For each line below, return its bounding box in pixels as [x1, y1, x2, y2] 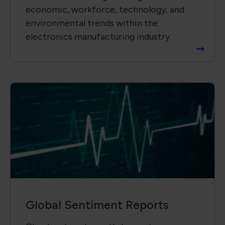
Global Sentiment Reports [26, 197, 169, 212]
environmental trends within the [26, 18, 158, 29]
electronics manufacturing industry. [26, 31, 171, 43]
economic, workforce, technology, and [26, 4, 184, 16]
